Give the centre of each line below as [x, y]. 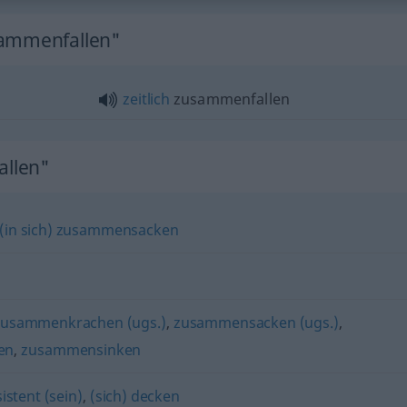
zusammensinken [81, 349]
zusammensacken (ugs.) [256, 322]
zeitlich [146, 99]
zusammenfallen [230, 99]
